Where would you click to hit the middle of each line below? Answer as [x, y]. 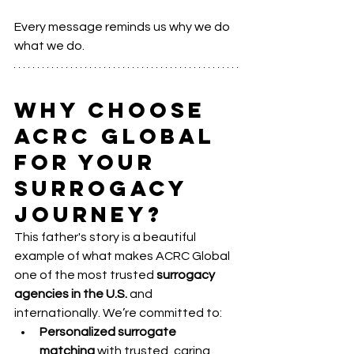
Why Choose [115, 109]
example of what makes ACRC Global [123, 256]
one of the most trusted [85, 275]
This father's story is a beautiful [106, 237]
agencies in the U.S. [71, 294]
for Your [90, 162]
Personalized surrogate [109, 331]
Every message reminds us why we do [123, 26]
